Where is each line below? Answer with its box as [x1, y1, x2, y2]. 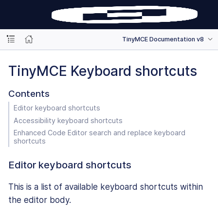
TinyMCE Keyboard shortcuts [8, 62, 197, 79]
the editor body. [8, 195, 71, 205]
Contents [8, 88, 50, 99]
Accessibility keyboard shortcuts [13, 116, 123, 125]
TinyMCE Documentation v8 [122, 35, 204, 43]
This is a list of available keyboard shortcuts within [8, 182, 203, 192]
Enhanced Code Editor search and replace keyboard [13, 128, 185, 137]
